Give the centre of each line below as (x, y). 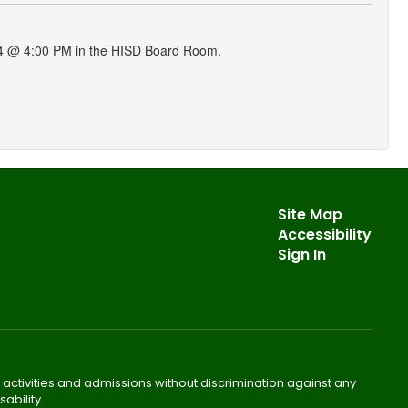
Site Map (310, 214)
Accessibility (324, 235)
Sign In (301, 255)
